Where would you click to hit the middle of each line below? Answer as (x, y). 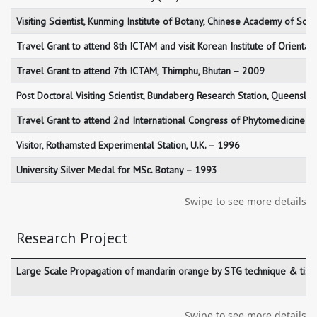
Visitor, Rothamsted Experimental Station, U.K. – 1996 (128, 145)
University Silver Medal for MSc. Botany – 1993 (117, 170)
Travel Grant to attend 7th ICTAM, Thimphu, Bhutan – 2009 (140, 71)
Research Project (72, 238)
